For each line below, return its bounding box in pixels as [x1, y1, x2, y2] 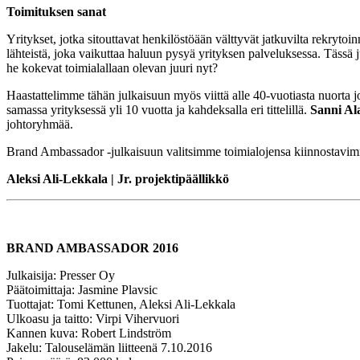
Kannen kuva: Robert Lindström [6, 326, 171, 341]
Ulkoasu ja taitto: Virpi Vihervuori [6, 312, 179, 326]
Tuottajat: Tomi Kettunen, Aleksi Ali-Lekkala [6, 297, 235, 312]
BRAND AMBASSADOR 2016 [6, 241, 178, 256]
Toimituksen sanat [6, 5, 106, 19]
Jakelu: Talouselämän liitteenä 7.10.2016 [6, 341, 212, 355]
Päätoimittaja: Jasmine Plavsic [6, 283, 157, 297]
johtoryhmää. [6, 117, 73, 132]
